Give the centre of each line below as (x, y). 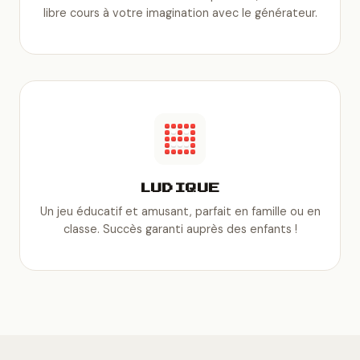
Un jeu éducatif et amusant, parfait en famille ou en (180, 212)
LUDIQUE (180, 188)
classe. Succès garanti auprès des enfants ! (180, 229)
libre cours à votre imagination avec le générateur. (180, 13)
